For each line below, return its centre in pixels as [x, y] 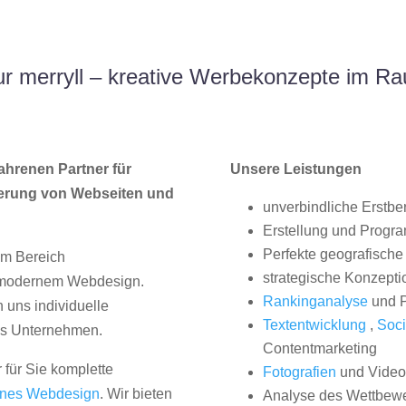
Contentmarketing [319, 349]
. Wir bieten [136, 394]
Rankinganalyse [315, 302]
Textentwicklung [314, 325]
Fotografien [299, 372]
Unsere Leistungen [295, 169]
